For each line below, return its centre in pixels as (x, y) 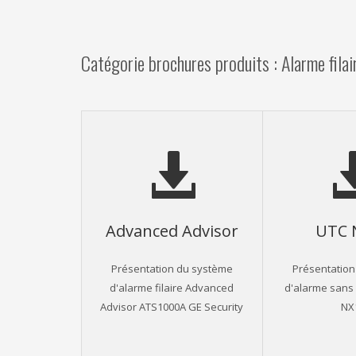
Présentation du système (172, 268)
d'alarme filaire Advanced (172, 287)
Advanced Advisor (172, 230)
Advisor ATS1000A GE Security (172, 306)
